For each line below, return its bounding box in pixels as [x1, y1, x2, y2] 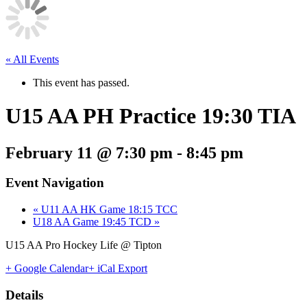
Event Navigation [5, 175, 104, 191]
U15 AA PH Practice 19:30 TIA [5, 103, 296, 129]
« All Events [5, 53, 59, 65]
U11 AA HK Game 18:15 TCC [38, 204, 177, 216]
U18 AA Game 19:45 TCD [33, 216, 154, 228]
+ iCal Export [88, 262, 147, 275]
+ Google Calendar [5, 262, 88, 275]
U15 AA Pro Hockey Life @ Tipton [5, 239, 162, 251]
